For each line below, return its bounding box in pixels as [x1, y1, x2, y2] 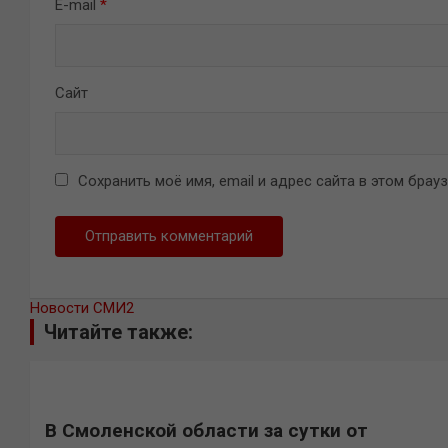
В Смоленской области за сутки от [45, 419, 368, 442]
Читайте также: [44, 320, 193, 344]
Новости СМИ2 [30, 299, 134, 317]
